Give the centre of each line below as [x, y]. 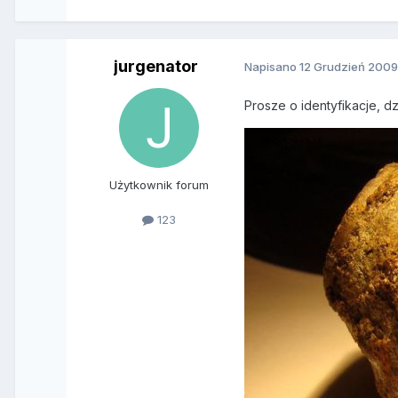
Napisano [272, 67]
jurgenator [155, 66]
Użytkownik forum [159, 184]
